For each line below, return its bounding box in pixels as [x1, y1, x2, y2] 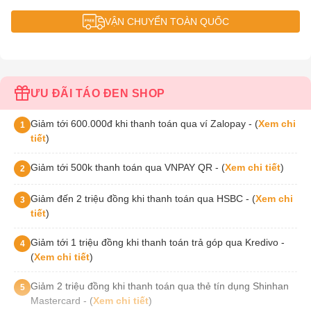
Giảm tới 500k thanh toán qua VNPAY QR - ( [31, 162, 225, 173]
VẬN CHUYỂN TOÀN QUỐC [104, 15, 229, 27]
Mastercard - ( [31, 295, 93, 306]
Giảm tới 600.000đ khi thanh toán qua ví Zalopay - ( [31, 118, 258, 129]
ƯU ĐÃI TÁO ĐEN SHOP [31, 87, 165, 99]
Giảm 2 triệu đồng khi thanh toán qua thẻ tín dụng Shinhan [31, 280, 289, 292]
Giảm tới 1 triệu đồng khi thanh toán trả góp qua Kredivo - [31, 237, 285, 248]
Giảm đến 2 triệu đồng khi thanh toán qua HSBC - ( [31, 193, 255, 204]
